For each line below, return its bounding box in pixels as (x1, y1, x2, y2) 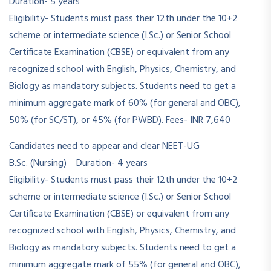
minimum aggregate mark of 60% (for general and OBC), (9, 96, 241, 111)
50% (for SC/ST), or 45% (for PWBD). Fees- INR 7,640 (9, 113, 230, 128)
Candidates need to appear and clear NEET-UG (9, 139, 200, 154)
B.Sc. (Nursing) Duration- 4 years (9, 155, 148, 171)
